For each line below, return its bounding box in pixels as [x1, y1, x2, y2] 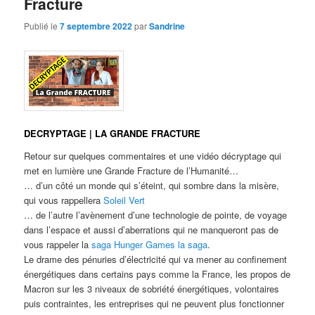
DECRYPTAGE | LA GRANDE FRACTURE [24, 126, 201, 140]
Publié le [24, 19, 60, 32]
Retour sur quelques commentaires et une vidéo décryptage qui [24, 148, 282, 162]
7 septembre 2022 [60, 19, 133, 32]
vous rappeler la [24, 237, 92, 251]
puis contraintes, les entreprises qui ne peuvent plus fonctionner [24, 296, 285, 310]
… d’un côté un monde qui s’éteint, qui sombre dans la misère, [24, 178, 280, 192]
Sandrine [149, 19, 186, 32]
